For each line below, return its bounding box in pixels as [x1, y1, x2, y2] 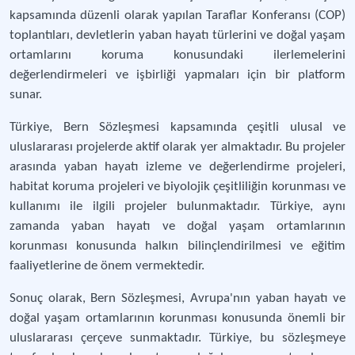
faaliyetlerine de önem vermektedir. [10, 259, 204, 273]
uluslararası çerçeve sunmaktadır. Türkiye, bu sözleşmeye [10, 331, 345, 345]
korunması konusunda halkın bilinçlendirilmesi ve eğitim [10, 239, 345, 253]
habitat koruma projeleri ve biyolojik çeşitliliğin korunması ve [10, 180, 345, 193]
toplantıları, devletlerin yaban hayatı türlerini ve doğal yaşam [10, 29, 345, 42]
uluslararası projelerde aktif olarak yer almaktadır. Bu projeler [10, 140, 345, 154]
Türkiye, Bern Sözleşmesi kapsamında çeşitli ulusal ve [10, 120, 345, 134]
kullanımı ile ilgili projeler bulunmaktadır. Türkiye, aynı [10, 200, 345, 213]
